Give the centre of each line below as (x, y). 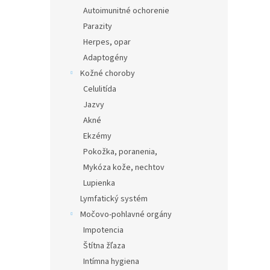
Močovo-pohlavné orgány (126, 215)
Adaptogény (105, 58)
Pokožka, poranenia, (120, 152)
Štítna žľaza (104, 246)
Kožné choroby (108, 74)
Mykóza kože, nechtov (124, 168)
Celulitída (100, 89)
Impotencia (103, 230)
